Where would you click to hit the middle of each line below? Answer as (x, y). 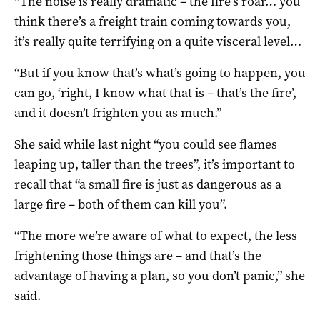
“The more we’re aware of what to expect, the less (156, 235)
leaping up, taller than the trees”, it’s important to (155, 164)
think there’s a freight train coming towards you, (152, 21)
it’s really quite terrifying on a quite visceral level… (158, 41)
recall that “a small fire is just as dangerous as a (148, 184)
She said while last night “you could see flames (146, 144)
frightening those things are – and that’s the (138, 255)
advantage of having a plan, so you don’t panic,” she (160, 275)
